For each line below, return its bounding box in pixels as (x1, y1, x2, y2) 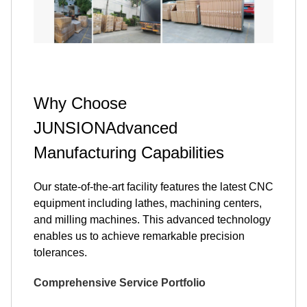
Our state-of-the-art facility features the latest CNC (34, 181, 273, 193)
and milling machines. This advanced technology (34, 214, 271, 226)
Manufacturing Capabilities (34, 143, 224, 162)
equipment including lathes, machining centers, (34, 197, 262, 210)
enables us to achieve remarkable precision (34, 230, 245, 243)
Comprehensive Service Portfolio (34, 277, 206, 289)
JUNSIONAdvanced (34, 119, 177, 138)
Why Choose (34, 94, 127, 113)
